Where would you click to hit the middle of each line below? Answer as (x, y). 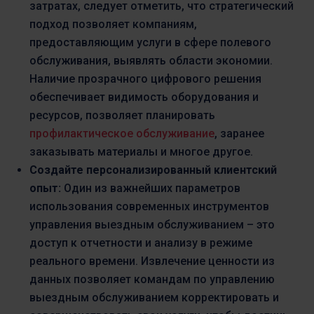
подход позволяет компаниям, (113, 24)
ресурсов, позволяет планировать (122, 115)
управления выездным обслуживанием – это (152, 224)
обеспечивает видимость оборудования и (144, 97)
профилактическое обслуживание (122, 133)
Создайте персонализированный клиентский (153, 170)
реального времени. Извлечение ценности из (152, 261)
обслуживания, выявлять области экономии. (151, 60)
